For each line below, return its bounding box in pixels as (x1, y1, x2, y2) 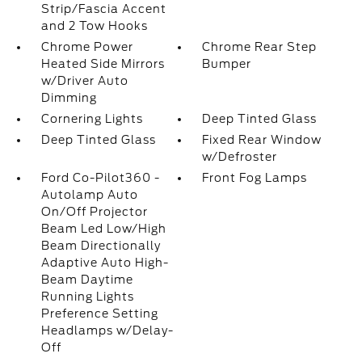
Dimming (40, 91, 97, 105)
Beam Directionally (40, 239, 161, 253)
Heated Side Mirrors (40, 57, 165, 71)
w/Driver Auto (40, 74, 128, 88)
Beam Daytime (40, 273, 133, 287)
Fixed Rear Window (202, 133, 322, 147)
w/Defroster (202, 150, 278, 164)
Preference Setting (40, 307, 158, 321)
